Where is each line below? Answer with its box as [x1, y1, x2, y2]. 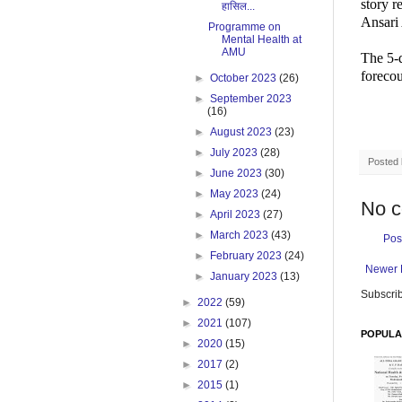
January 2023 [210, 270, 281, 284]
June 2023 [210, 167, 266, 180]
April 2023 [210, 208, 264, 222]
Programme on [207, 21, 281, 34]
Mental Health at [221, 33, 301, 47]
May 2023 [210, 188, 262, 201]
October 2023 [210, 72, 280, 85]
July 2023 [210, 146, 261, 160]
